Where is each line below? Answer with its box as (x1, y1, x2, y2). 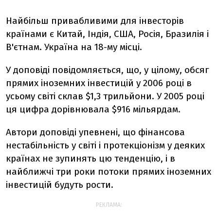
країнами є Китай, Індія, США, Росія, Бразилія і (6, 28, 209, 39)
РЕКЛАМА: (96, 201, 122, 208)
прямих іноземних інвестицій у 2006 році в (6, 77, 192, 89)
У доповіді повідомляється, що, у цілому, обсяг (6, 64, 209, 75)
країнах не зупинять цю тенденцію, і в (6, 153, 175, 164)
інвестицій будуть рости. (6, 179, 113, 190)
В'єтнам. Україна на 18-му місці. (6, 41, 142, 53)
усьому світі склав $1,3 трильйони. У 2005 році (6, 91, 204, 102)
